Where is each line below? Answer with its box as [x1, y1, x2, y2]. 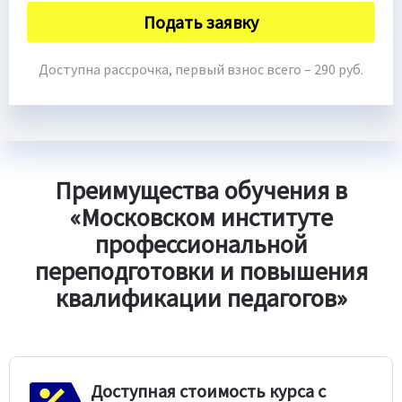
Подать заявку [144, 10, 258, 33]
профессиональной [94, 227, 308, 260]
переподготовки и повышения [34, 254, 368, 287]
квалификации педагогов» [55, 281, 347, 314]
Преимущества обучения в [55, 173, 347, 206]
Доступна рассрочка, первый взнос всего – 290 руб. [39, 59, 363, 78]
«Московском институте [69, 200, 333, 233]
